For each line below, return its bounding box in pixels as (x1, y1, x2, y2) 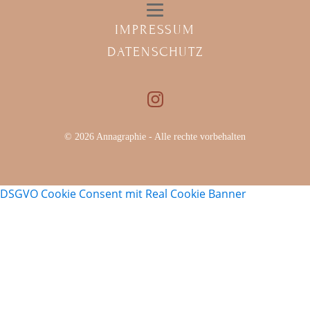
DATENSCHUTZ (107, 43, 203, 60)
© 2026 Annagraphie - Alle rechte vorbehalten (64, 130, 246, 142)
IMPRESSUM (115, 21, 195, 37)
